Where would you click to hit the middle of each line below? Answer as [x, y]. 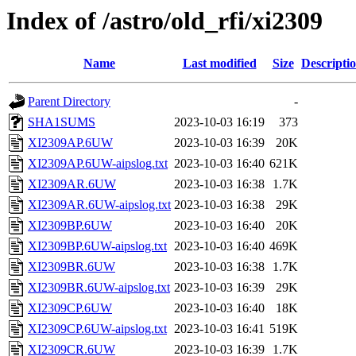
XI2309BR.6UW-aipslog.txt [99, 288]
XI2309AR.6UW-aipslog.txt [99, 205]
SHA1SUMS [62, 122]
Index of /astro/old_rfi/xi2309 [164, 21]
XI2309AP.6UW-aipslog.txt [98, 164]
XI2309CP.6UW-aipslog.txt [97, 329]
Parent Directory [69, 102]
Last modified [219, 64]
